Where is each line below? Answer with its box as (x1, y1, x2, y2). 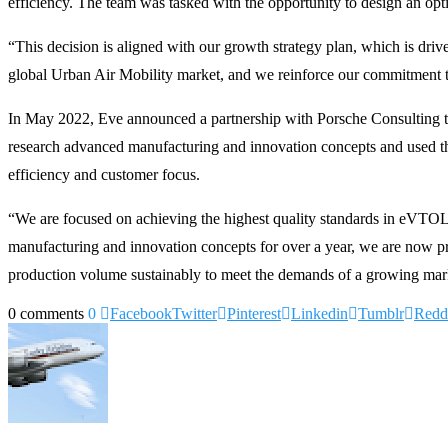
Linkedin (291, 304, 348, 322)
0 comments (8, 304, 84, 322)
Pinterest (227, 304, 281, 322)
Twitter (172, 304, 217, 322)
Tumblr (358, 304, 404, 322)
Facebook (110, 304, 172, 322)
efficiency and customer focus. (8, 165, 200, 183)
